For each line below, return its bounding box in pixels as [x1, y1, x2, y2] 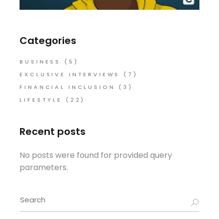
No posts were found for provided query [20, 150, 173, 161]
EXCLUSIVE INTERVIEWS [20, 70, 120, 79]
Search [19, 191, 47, 202]
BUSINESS [20, 58, 61, 66]
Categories [20, 34, 77, 48]
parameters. [20, 162, 68, 174]
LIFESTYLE [20, 96, 62, 104]
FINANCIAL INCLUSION [20, 83, 115, 91]
